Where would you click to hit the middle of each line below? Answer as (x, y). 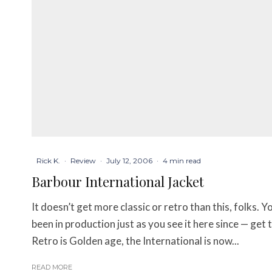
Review (83, 161)
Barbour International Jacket (118, 182)
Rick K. (48, 161)
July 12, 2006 (129, 161)
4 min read (182, 161)
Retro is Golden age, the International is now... (135, 241)
